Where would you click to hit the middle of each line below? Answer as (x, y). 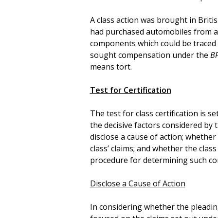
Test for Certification (130, 90)
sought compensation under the (150, 55)
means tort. (111, 66)
